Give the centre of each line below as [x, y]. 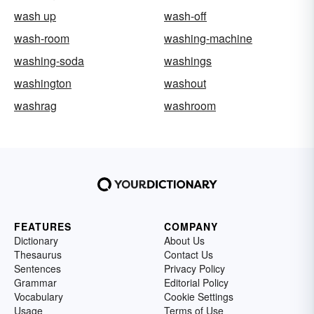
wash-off [185, 16]
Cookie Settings [199, 296]
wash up [35, 16]
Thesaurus [38, 254]
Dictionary [36, 240]
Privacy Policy [194, 268]
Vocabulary [39, 296]
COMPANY [191, 226]
